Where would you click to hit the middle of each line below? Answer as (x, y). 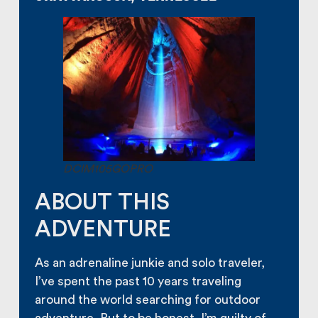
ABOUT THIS (103, 203)
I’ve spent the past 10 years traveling (138, 282)
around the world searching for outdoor (148, 300)
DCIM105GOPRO (108, 169)
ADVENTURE (103, 230)
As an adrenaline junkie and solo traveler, (150, 263)
